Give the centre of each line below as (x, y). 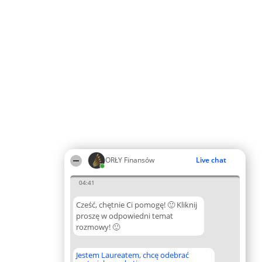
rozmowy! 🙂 (98, 227)
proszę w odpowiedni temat (125, 216)
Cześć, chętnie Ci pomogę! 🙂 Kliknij (137, 205)
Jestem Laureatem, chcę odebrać (132, 255)
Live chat (211, 160)
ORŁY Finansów (130, 160)
